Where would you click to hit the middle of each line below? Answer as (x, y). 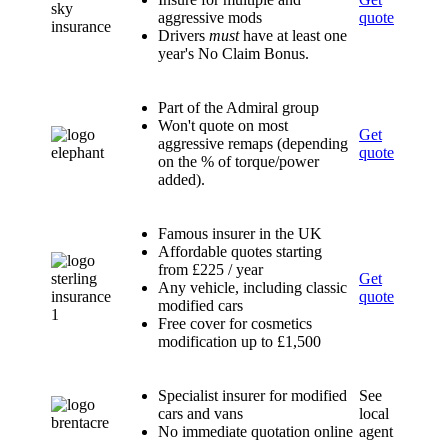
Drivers (183, 35)
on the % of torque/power (238, 161)
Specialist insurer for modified (252, 395)
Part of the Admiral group (238, 107)
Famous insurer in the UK (240, 233)
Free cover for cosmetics (235, 323)
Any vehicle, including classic (252, 287)
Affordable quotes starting (240, 251)
